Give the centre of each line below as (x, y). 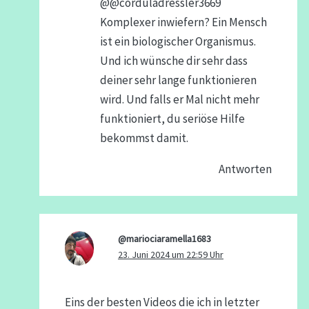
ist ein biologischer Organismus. (178, 41)
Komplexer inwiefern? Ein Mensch (183, 22)
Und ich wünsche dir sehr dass (173, 60)
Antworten (246, 169)
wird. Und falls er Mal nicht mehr (179, 99)
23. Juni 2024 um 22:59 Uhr (170, 255)
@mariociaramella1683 (164, 239)
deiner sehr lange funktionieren (178, 80)
